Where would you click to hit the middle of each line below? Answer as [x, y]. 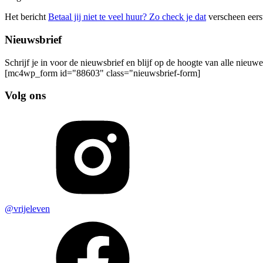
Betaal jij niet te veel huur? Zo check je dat [127, 17]
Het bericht [26, 17]
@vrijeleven [27, 208]
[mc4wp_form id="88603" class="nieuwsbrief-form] [102, 73]
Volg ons [25, 96]
